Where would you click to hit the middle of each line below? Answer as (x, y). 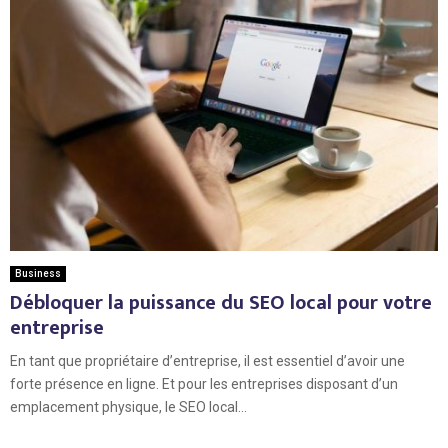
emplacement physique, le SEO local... (128, 406)
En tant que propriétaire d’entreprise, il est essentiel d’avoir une (207, 360)
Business (38, 273)
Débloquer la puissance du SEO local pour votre (221, 302)
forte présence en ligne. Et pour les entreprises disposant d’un (204, 383)
